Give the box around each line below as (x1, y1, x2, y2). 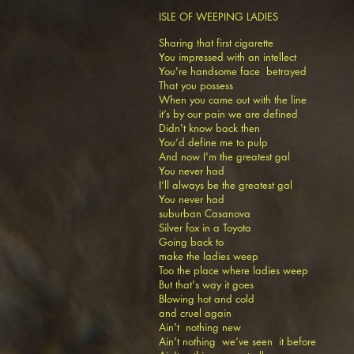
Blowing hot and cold (159, 292, 258, 306)
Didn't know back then (159, 121, 260, 135)
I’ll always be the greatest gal (159, 178, 292, 192)
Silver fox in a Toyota (159, 220, 254, 235)
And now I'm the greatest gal (159, 149, 293, 164)
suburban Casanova (159, 206, 254, 220)
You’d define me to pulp (159, 135, 271, 149)
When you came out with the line (159, 92, 307, 107)
